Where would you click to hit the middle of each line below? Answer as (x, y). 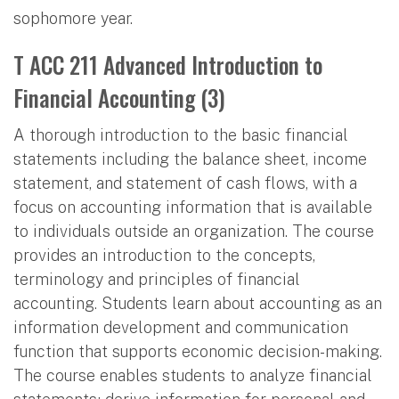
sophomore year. (73, 18)
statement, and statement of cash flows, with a (185, 183)
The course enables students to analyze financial (193, 375)
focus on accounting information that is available (193, 207)
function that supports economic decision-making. (198, 351)
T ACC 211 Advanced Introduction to (168, 64)
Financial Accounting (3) (119, 97)
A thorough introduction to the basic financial (181, 134)
